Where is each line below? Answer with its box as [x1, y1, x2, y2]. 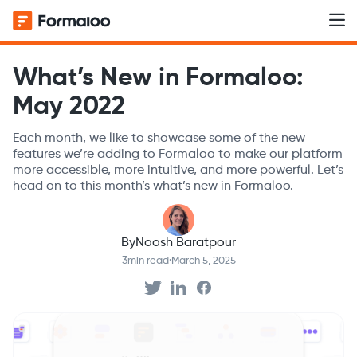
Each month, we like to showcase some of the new [13, 132, 305, 145]
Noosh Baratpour [135, 237, 236, 249]
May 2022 [13, 94, 125, 120]
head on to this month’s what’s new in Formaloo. [13, 180, 293, 193]
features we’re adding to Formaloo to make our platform [13, 148, 343, 161]
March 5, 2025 [171, 256, 236, 266]
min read [127, 255, 169, 266]
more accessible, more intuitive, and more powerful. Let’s [13, 164, 343, 177]
